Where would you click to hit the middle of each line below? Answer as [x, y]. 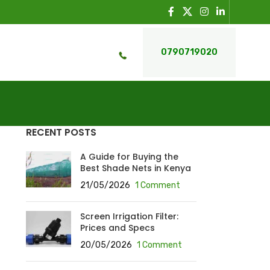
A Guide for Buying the [129, 157]
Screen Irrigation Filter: [129, 216]
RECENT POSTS [61, 132]
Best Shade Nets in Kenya [135, 168]
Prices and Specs [117, 228]
